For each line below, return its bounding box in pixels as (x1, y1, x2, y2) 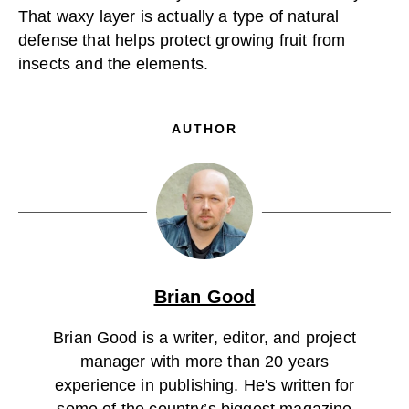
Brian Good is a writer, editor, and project (53, 328, 356, 347)
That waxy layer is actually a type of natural (18, 6, 340, 26)
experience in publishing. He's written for (54, 375, 355, 394)
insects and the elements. (18, 54, 209, 73)
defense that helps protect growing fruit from (18, 30, 346, 49)
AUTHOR (171, 121, 238, 136)
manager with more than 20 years (79, 351, 330, 371)
